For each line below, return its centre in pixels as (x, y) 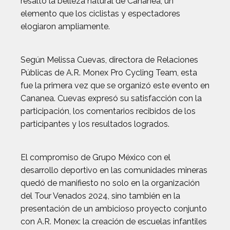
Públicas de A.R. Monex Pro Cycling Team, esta (109, 73)
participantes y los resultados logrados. (95, 124)
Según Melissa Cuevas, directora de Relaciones (109, 60)
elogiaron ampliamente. (65, 26)
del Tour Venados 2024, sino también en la (100, 196)
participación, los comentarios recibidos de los (108, 111)
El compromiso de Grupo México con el (95, 157)
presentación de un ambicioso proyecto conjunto (114, 209)
